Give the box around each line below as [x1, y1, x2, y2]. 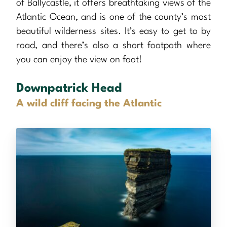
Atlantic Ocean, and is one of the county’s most [16, 13, 211, 22]
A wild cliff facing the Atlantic [16, 99, 162, 109]
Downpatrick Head [16, 83, 122, 95]
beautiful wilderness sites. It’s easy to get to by [16, 27, 211, 36]
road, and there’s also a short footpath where [16, 41, 211, 51]
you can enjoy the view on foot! [16, 55, 142, 65]
